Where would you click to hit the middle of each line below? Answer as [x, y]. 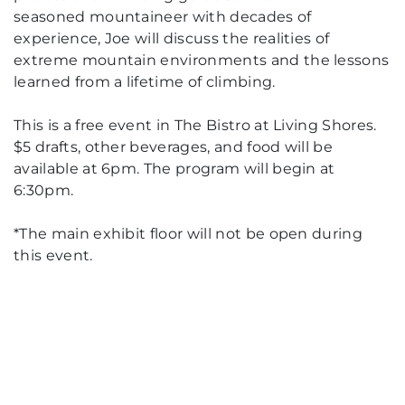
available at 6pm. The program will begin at [174, 169]
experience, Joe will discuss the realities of [172, 39]
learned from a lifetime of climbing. [145, 82]
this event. [53, 256]
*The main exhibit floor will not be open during [188, 234]
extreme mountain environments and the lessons [202, 61]
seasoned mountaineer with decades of [163, 17]
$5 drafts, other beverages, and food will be [174, 147]
